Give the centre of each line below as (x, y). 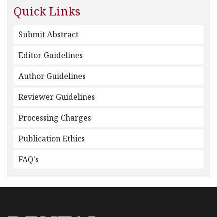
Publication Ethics (52, 139)
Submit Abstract (48, 34)
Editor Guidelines (51, 55)
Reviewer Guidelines (57, 97)
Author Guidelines (52, 76)
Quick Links (47, 11)
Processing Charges (55, 118)
